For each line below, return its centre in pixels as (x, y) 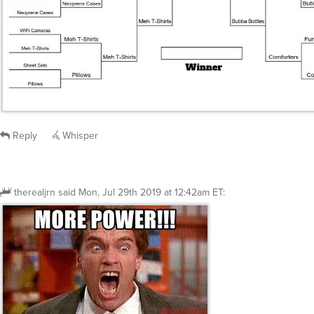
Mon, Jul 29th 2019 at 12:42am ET (151, 184)
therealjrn (35, 184)
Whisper (79, 127)
